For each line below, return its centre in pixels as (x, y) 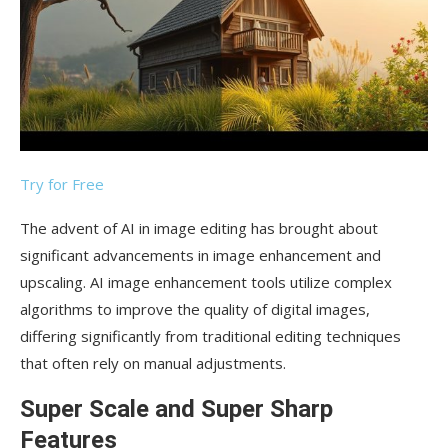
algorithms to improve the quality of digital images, (195, 309)
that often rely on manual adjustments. (153, 363)
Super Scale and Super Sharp (176, 409)
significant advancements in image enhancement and (200, 255)
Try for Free (62, 184)
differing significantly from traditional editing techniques (210, 336)
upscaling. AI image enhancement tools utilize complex (206, 282)
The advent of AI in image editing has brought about (199, 228)
